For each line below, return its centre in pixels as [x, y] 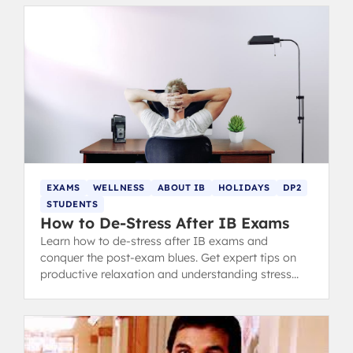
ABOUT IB [181, 188]
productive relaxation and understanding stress [166, 275]
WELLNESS [119, 188]
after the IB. [72, 291]
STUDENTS [72, 204]
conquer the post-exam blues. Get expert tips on [168, 258]
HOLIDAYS [244, 188]
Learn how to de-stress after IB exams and [154, 242]
